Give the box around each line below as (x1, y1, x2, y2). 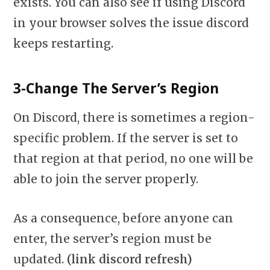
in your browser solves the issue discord (13, 15, 249, 30)
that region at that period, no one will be (13, 151, 253, 166)
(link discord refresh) (67, 252, 192, 267)
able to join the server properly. (13, 172, 198, 187)
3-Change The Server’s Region (13, 78, 219, 98)
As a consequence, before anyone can (13, 211, 233, 226)
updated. (13, 252, 67, 267)
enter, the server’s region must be (13, 231, 212, 246)
